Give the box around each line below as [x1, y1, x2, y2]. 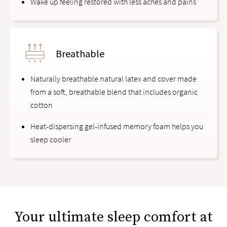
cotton [30, 100, 53, 110]
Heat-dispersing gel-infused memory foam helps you [30, 121, 203, 131]
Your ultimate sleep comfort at [14, 208, 213, 226]
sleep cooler [30, 134, 71, 144]
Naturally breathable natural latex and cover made [30, 73, 197, 84]
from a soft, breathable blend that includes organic [30, 87, 198, 97]
